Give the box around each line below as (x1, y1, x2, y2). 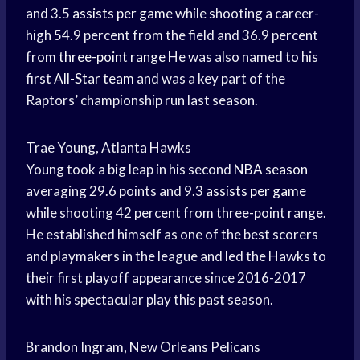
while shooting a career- (173, 5, 319, 22)
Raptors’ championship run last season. (26, 92, 258, 109)
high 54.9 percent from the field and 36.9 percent (26, 27, 318, 44)
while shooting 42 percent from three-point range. (26, 204, 326, 222)
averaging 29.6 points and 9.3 (26, 182, 206, 200)
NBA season (234, 161, 308, 178)
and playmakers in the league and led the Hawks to (26, 247, 326, 265)
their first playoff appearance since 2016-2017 (26, 269, 306, 287)
